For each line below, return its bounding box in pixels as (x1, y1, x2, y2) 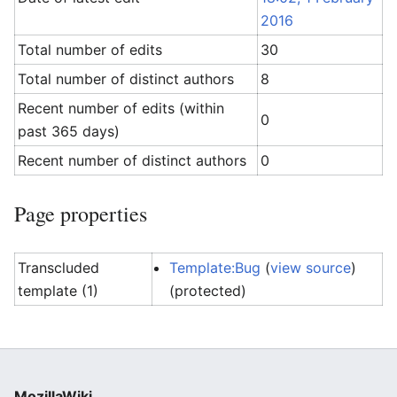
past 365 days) (18, 122, 121, 140)
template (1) (18, 282, 99, 300)
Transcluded (18, 259, 100, 276)
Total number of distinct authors (18, 70, 235, 88)
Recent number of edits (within (18, 99, 225, 117)
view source (270, 259, 352, 276)
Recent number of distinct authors (18, 152, 247, 169)
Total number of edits (18, 41, 163, 58)
